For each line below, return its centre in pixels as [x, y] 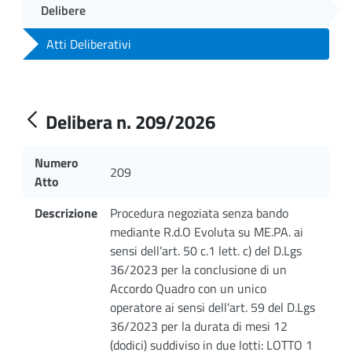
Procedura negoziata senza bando [199, 213]
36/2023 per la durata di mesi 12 [199, 326]
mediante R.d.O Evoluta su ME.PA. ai [207, 231]
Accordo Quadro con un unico [188, 288]
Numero [57, 162]
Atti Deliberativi [89, 44]
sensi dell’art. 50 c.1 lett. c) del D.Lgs [206, 250]
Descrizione [66, 213]
